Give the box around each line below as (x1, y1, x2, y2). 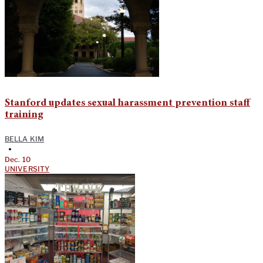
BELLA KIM (5, 134, 44, 144)
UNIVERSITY (5, 164, 49, 174)
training (5, 110, 43, 121)
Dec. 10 (5, 155, 31, 164)
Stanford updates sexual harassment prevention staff (5, 98, 250, 109)
